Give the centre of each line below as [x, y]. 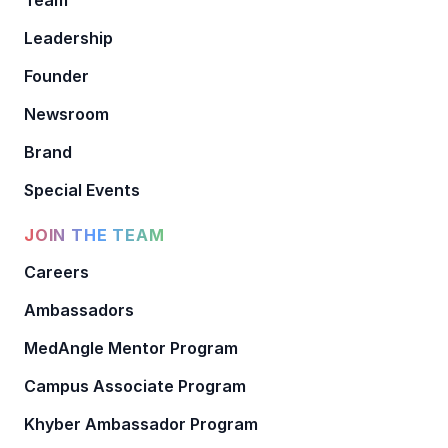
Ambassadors [79, 309]
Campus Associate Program [135, 385]
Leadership [68, 37]
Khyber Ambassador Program [141, 423]
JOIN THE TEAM [94, 234]
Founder [56, 75]
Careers [56, 271]
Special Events [82, 189]
